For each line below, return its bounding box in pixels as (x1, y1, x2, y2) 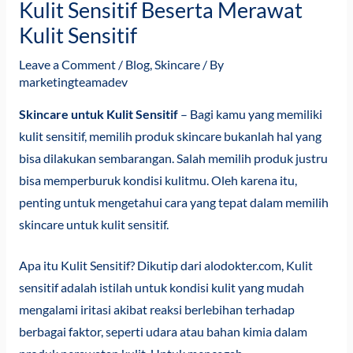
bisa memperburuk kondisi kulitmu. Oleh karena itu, (18, 173, 297, 188)
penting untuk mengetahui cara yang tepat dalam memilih (18, 195, 329, 210)
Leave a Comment (18, 58, 116, 72)
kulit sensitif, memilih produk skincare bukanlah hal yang (18, 128, 321, 143)
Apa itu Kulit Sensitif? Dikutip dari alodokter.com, (18, 258, 286, 273)
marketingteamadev (18, 75, 128, 90)
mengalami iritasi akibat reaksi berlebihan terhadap (18, 303, 295, 318)
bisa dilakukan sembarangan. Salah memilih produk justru (18, 150, 328, 165)
